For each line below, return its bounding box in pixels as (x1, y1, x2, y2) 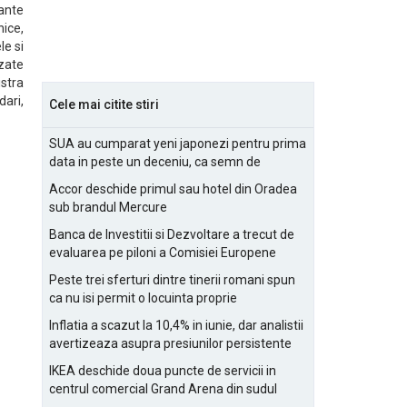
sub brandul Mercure (49, 200, 167, 214)
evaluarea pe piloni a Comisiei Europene (49, 245, 276, 260)
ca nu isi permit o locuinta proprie (49, 291, 237, 305)
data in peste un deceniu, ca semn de (49, 154, 261, 169)
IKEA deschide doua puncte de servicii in (49, 363, 276, 378)
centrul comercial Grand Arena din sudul (49, 382, 277, 396)
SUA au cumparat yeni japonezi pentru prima (49, 136, 306, 151)
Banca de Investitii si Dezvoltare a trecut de (49, 227, 294, 242)
